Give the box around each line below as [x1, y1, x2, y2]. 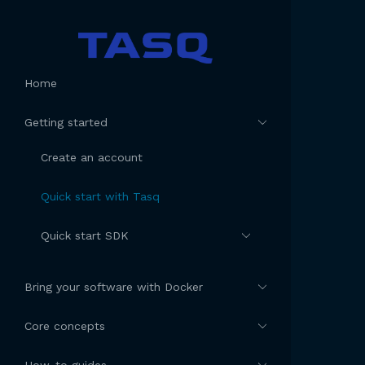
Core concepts [24, 319, 105, 333]
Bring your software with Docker [24, 280, 203, 294]
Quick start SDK [41, 229, 129, 243]
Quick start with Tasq [41, 190, 160, 204]
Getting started [24, 116, 108, 130]
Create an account [41, 151, 143, 165]
